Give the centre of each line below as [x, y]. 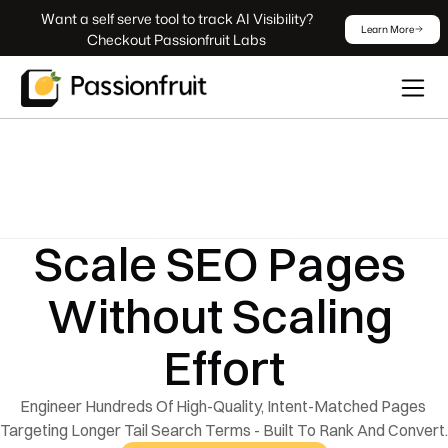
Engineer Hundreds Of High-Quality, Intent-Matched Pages [222, 406]
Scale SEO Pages [219, 263]
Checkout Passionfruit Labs [176, 39]
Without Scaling [219, 315]
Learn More [387, 28]
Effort [224, 367]
